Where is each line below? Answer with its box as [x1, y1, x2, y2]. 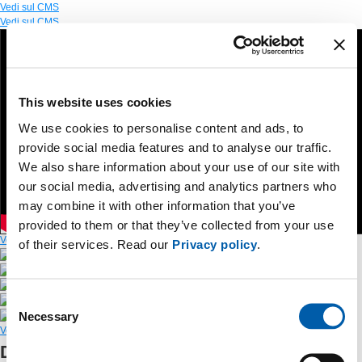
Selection [6, 312, 55, 326]
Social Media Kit [107, 309, 179, 322]
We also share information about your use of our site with [19, 159, 340, 173]
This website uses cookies [19, 95, 172, 109]
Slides [103, 263, 130, 276]
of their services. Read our [19, 237, 172, 250]
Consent [6, 293, 51, 306]
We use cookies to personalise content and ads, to [19, 120, 304, 134]
